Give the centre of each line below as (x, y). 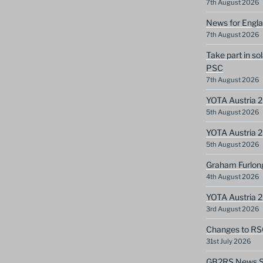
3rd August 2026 (232, 209)
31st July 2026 (228, 242)
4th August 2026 (232, 177)
